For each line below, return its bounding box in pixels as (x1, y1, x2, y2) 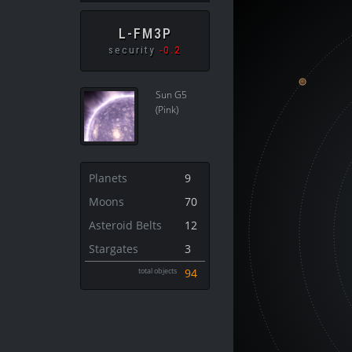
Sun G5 (156, 88, 187, 101)
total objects (138, 265, 177, 276)
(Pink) (156, 103, 178, 116)
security (108, 43, 159, 57)
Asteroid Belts (89, 218, 162, 233)
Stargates (89, 241, 138, 257)
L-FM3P (118, 25, 172, 42)
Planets (89, 170, 127, 186)
